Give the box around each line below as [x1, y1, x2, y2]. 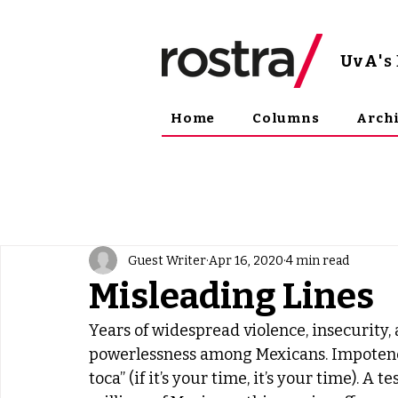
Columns [252, 110, 320, 126]
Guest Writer [128, 252, 206, 268]
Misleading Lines [89, 275, 374, 318]
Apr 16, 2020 [209, 252, 283, 268]
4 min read [286, 252, 349, 268]
